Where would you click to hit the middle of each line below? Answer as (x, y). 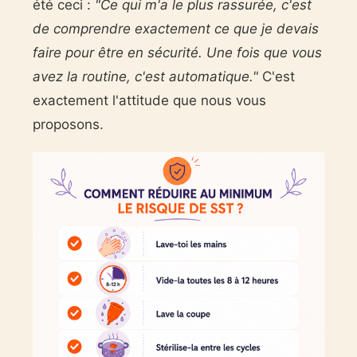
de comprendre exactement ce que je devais (175, 29)
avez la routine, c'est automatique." (145, 77)
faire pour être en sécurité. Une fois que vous (177, 53)
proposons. (68, 125)
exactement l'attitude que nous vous (149, 101)
